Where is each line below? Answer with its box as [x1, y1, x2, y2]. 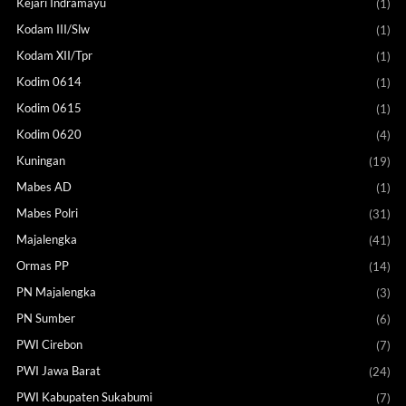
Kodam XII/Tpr [15, 48, 92, 63]
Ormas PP [15, 258, 69, 274]
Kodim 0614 [15, 74, 82, 90]
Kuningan [15, 153, 65, 169]
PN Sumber [15, 311, 75, 326]
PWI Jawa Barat [15, 363, 101, 379]
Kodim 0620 [15, 127, 82, 142]
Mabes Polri [15, 206, 78, 221]
